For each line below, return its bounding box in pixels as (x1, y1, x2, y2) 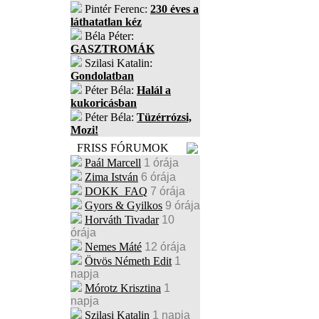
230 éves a (150, 3, 199, 15)
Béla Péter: (82, 30, 134, 42)
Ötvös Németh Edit (85, 255, 172, 267)
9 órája (165, 199, 200, 211)
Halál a (137, 84, 171, 96)
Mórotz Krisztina (85, 282, 161, 294)
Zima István (85, 171, 138, 183)
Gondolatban (70, 70, 134, 82)
